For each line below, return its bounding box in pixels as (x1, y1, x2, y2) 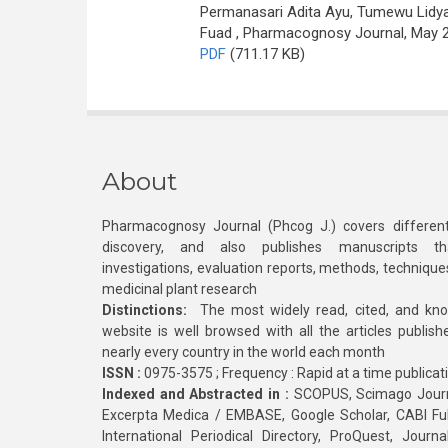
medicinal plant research (102, 281, 257, 297)
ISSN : (102, 365, 141, 381)
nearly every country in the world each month (102, 344, 385, 360)
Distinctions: (102, 302, 187, 318)
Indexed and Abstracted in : (102, 386, 289, 402)
